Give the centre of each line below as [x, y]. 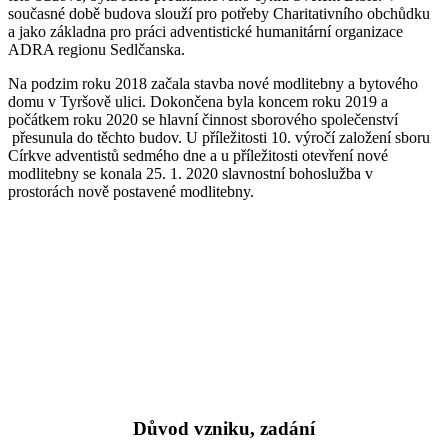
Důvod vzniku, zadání [224, 429]
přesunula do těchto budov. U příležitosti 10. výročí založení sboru [219, 138]
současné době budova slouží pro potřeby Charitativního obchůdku [219, 14]
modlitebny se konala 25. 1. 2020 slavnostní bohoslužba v [190, 174]
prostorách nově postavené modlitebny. [131, 192]
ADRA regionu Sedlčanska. [96, 50]
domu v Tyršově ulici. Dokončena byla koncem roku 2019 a [198, 102]
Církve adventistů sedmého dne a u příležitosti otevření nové [198, 156]
